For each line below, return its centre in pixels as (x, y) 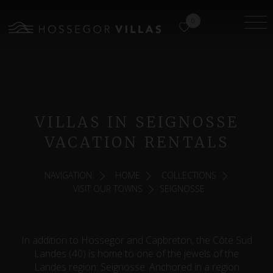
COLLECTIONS (189, 175)
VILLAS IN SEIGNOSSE (136, 122)
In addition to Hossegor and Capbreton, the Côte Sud (136, 240)
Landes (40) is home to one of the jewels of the (136, 253)
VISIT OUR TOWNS (108, 189)
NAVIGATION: (69, 175)
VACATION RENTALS (136, 142)
